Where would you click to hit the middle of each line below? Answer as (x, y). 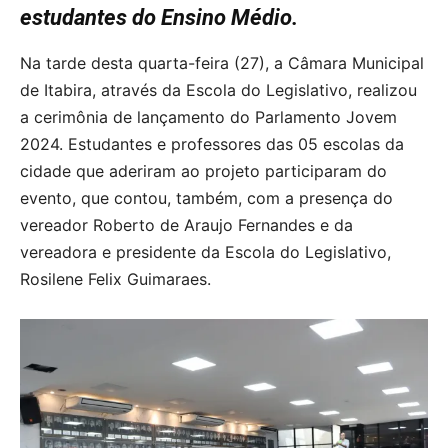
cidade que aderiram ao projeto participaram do (203, 171)
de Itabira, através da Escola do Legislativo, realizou (218, 90)
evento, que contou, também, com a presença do (206, 198)
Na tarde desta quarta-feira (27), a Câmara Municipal (222, 63)
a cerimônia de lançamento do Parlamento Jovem (208, 117)
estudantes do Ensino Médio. (159, 17)
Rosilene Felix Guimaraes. (115, 279)
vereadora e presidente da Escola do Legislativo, (205, 252)
